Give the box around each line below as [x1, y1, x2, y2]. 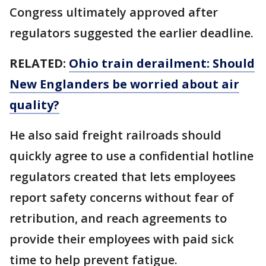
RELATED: [9, 55, 69, 72]
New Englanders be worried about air [9, 76, 239, 93]
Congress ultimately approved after [9, 4, 218, 21]
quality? [9, 97, 59, 113]
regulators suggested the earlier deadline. [9, 25, 256, 42]
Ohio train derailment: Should [69, 55, 255, 72]
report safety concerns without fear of [9, 189, 234, 206]
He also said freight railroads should [9, 127, 221, 144]
